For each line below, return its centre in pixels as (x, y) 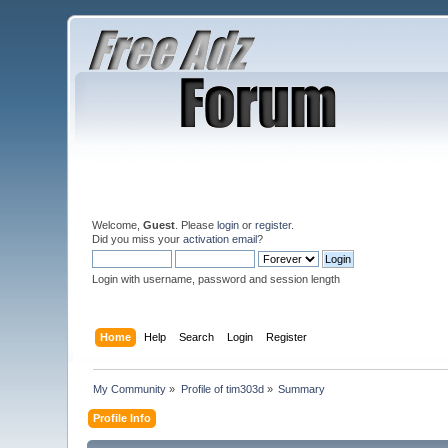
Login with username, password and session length (216, 279)
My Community (130, 388)
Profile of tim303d (222, 388)
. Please (196, 225)
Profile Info (122, 417)
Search (196, 336)
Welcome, (118, 225)
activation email (220, 239)
